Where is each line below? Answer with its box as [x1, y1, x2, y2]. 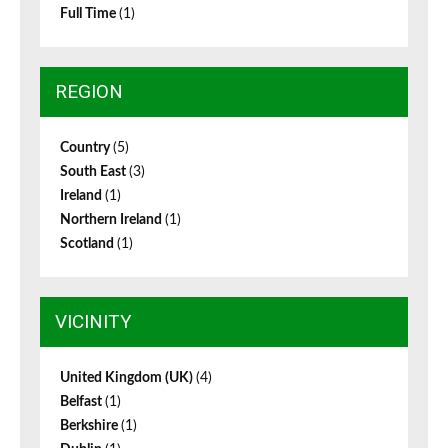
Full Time [60, 7, 119, 22]
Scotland [60, 237, 117, 252]
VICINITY [55, 310, 132, 334]
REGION [55, 80, 123, 104]
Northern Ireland [60, 213, 165, 228]
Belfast [60, 395, 105, 410]
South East [60, 165, 129, 180]
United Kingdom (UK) [60, 371, 196, 386]
